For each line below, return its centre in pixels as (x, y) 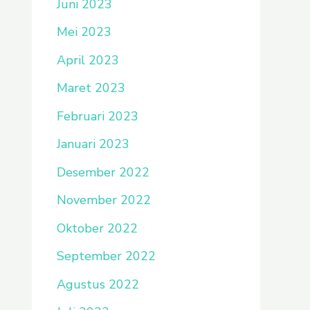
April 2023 (88, 60)
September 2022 (106, 256)
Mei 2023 (84, 32)
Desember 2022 (103, 172)
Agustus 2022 (98, 284)
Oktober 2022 (97, 228)
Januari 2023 (93, 144)
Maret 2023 (91, 88)
